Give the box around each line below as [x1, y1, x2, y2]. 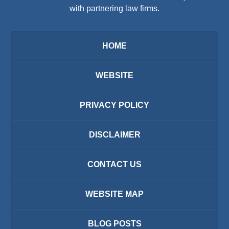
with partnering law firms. [70, 4, 159, 13]
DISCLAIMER [88, 130, 141, 140]
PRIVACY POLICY [80, 101, 149, 110]
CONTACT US [87, 160, 142, 169]
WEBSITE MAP [85, 190, 144, 199]
